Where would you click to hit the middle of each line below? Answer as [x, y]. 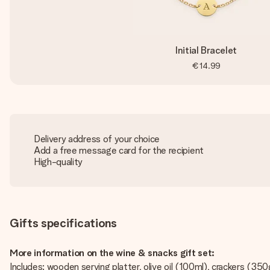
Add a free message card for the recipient [119, 150]
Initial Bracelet [206, 50]
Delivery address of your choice [97, 139]
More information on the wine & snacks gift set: [112, 253]
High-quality [58, 162]
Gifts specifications [63, 223]
